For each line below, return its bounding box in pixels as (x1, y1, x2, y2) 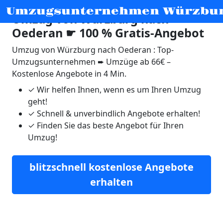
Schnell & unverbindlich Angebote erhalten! (35, 108, 200, 119)
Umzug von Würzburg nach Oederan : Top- (12, 44, 174, 55)
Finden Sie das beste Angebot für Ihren (35, 120, 184, 131)
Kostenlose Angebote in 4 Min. (12, 68, 126, 79)
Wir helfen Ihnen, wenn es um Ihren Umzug (35, 84, 201, 95)
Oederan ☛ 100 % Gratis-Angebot (12, 25, 204, 41)
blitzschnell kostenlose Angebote (29, 160, 194, 174)
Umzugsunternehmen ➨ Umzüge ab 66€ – (12, 56, 171, 67)
